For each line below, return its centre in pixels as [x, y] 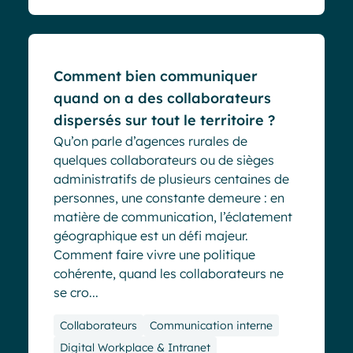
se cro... [76, 293]
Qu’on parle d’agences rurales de [150, 141]
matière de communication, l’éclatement [173, 217]
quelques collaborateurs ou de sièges [164, 160]
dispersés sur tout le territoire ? [164, 121]
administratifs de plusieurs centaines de [171, 179]
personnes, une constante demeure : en [169, 198]
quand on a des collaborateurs [162, 98]
